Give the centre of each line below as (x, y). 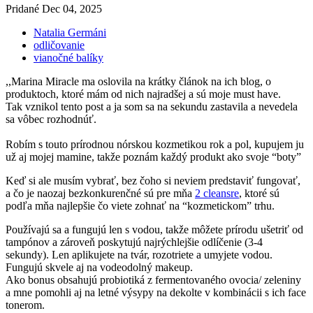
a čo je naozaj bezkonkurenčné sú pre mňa (100, 193)
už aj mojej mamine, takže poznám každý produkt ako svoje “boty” (153, 156)
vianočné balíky (68, 57)
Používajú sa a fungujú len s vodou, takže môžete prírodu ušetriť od (154, 229)
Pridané (24, 8)
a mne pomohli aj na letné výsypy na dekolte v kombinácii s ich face (156, 292)
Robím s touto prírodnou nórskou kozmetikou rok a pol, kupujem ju (155, 144)
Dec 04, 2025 (72, 8)
